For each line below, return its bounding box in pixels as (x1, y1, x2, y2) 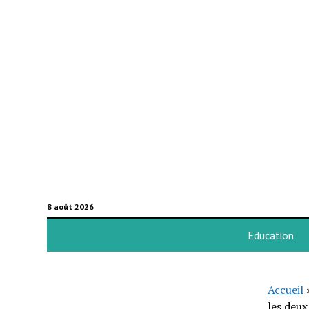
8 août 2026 (46, 201, 94, 212)
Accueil (267, 282, 303, 297)
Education (247, 228, 294, 242)
